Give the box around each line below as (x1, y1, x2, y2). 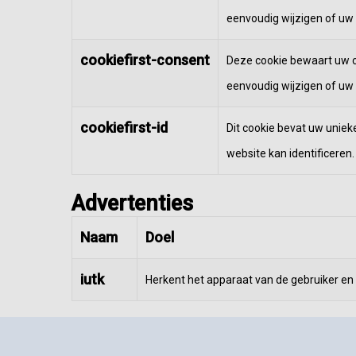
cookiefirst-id (80, 119, 168, 136)
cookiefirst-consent (80, 52, 210, 68)
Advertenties (72, 191, 193, 216)
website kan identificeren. (226, 147, 354, 160)
